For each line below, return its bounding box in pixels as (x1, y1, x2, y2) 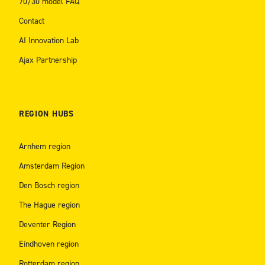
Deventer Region (18, 219, 76, 231)
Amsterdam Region (18, 160, 85, 172)
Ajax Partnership (18, 54, 77, 66)
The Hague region (18, 199, 80, 211)
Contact (18, 15, 44, 27)
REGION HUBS (18, 108, 74, 120)
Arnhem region (18, 141, 70, 153)
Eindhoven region (18, 238, 79, 250)
